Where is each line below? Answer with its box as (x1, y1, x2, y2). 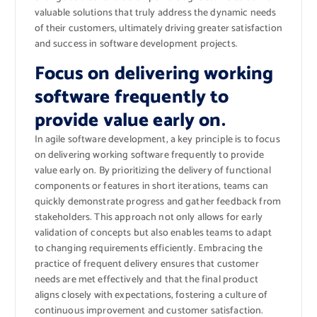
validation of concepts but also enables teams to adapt (34, 224, 272, 241)
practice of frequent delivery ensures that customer (34, 255, 259, 272)
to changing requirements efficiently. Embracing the (34, 240, 263, 257)
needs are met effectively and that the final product (34, 271, 258, 288)
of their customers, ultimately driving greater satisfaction (34, 20, 282, 37)
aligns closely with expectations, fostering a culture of (34, 287, 268, 304)
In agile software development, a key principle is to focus (34, 131, 280, 148)
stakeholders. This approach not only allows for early (34, 209, 263, 226)
